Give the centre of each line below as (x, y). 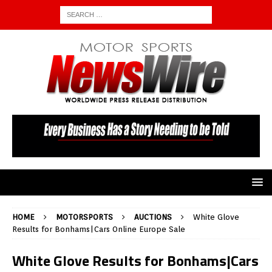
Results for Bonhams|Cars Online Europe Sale (99, 229)
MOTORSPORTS (84, 217)
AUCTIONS (153, 217)
